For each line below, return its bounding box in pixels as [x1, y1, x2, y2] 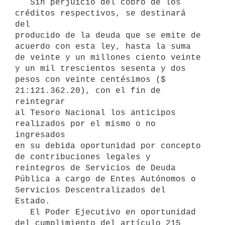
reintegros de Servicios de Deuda [15, 163, 176, 173]
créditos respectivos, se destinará [15, 9, 186, 18]
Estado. [15, 196, 50, 206]
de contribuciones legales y [15, 152, 151, 162]
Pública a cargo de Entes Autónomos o [15, 174, 196, 184]
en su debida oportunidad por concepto [15, 141, 201, 151]
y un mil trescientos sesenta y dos [15, 64, 186, 73]
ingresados [15, 130, 65, 140]
